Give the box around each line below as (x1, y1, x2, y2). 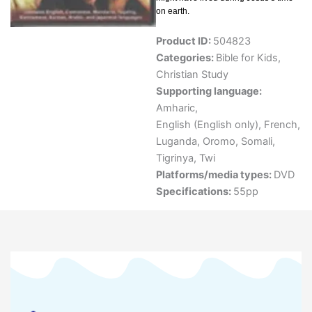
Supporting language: (156, 85, 262, 98)
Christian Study (156, 68, 228, 81)
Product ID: (156, 35, 213, 48)
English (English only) (156, 118, 258, 132)
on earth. (156, 6, 189, 17)
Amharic (156, 102, 195, 115)
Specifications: (156, 185, 233, 198)
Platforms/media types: (156, 169, 274, 182)
